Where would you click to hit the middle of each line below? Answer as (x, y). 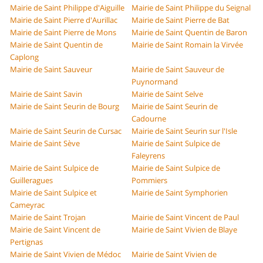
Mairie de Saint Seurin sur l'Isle (184, 131)
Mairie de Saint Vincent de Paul (185, 218)
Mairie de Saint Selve (167, 94)
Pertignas (27, 242)
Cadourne (149, 119)
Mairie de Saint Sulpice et (54, 193)
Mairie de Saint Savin (46, 94)
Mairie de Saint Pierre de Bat (181, 20)
